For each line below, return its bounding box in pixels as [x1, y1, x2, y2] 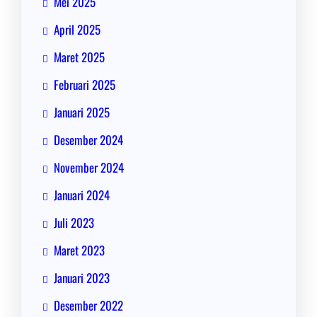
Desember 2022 [54, 296, 123, 315]
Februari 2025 [54, 76, 115, 94]
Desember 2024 [54, 131, 123, 149]
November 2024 [54, 158, 124, 177]
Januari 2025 [54, 103, 110, 122]
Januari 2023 [54, 269, 110, 287]
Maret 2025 [54, 48, 105, 67]
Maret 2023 [54, 241, 105, 260]
